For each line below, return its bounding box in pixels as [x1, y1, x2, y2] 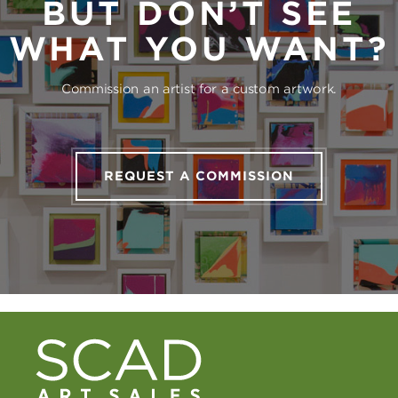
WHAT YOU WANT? [8, 28, 390, 68]
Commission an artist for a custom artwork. [60, 81, 338, 96]
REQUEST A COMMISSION [104, 168, 294, 183]
